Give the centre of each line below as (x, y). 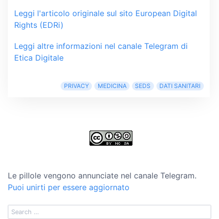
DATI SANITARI (180, 86)
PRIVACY (76, 86)
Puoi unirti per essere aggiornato (69, 187)
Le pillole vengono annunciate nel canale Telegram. (102, 176)
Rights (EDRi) (39, 25)
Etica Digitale (39, 58)
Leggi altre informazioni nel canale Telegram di (101, 46)
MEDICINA (112, 86)
